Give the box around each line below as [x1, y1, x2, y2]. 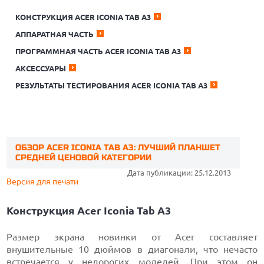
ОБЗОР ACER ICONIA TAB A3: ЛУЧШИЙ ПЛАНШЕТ [15, 143, 221, 153]
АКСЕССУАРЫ [15, 64, 67, 72]
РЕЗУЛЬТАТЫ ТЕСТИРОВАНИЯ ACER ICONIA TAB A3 [15, 81, 208, 90]
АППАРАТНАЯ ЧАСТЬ [15, 30, 94, 38]
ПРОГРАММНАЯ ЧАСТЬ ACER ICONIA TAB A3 [15, 47, 181, 55]
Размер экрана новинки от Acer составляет [6, 232, 258, 242]
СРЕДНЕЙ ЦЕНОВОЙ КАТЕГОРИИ [15, 153, 152, 163]
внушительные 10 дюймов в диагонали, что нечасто [6, 244, 258, 255]
